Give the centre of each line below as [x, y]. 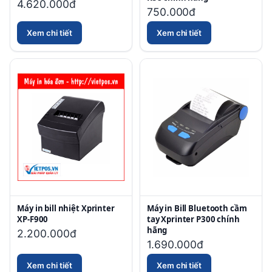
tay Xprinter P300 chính [193, 219]
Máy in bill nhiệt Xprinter [66, 208]
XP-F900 [33, 219]
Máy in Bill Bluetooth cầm [197, 208]
